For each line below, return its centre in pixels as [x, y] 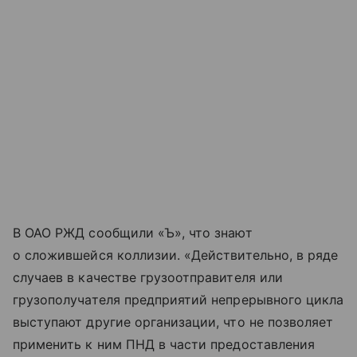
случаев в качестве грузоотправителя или [148, 278]
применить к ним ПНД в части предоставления [164, 345]
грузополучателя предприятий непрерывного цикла [178, 300]
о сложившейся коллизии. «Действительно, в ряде [176, 255]
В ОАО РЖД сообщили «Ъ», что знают [133, 233]
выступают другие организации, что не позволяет [173, 322]
